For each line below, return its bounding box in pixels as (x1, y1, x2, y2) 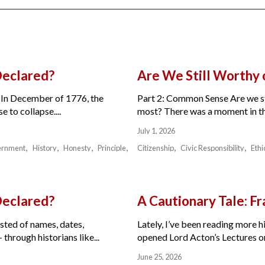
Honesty (63, 143, 91, 153)
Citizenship (137, 143, 174, 153)
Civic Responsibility (180, 143, 245, 153)
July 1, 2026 (137, 126, 175, 136)
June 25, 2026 (137, 251, 182, 261)
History (32, 143, 57, 153)
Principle (97, 143, 126, 153)
